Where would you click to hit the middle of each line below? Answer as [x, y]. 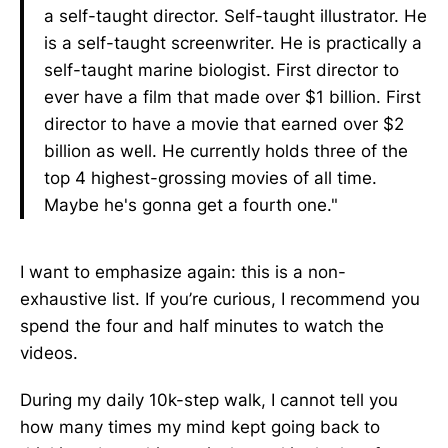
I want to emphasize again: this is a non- [183, 272]
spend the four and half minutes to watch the [202, 326]
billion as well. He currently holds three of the [226, 151]
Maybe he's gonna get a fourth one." [191, 205]
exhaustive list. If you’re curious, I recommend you [220, 299]
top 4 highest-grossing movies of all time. [210, 178]
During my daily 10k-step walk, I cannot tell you [209, 400]
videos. [49, 353]
